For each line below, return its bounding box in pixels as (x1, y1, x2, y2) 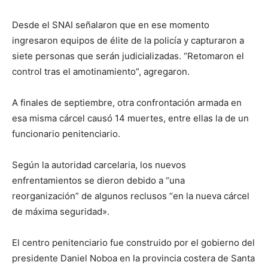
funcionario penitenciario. (12, 128, 120, 140)
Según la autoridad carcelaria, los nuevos (12, 159, 186, 171)
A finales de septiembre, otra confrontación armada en (12, 97, 242, 109)
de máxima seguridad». (12, 206, 109, 218)
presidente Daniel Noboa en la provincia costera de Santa (12, 252, 255, 264)
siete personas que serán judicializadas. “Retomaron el (12, 50, 244, 62)
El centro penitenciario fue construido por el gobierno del (12, 237, 255, 249)
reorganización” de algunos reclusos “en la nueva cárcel (12, 190, 249, 202)
